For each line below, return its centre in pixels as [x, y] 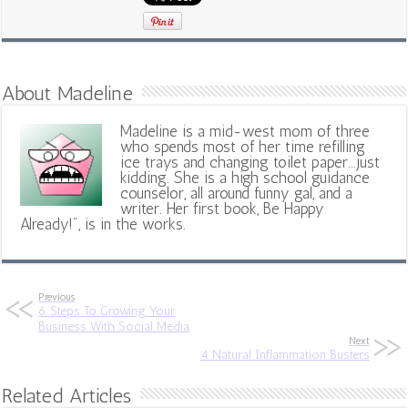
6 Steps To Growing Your [107, 311]
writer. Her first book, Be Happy [223, 208]
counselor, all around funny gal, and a [237, 193]
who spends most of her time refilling [243, 146]
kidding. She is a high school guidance [245, 177]
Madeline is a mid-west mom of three [245, 131]
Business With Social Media [114, 326]
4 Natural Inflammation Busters [285, 354]
